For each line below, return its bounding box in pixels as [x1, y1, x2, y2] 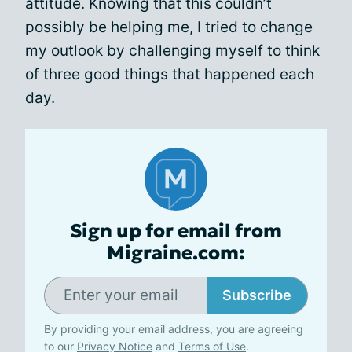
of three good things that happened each [25, 64, 314, 83]
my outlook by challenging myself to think [25, 41, 320, 60]
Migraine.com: [107, 240, 245, 265]
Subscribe [222, 286, 291, 303]
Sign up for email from [70, 218, 282, 243]
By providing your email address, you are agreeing [44, 321, 303, 335]
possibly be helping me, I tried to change [25, 17, 313, 36]
